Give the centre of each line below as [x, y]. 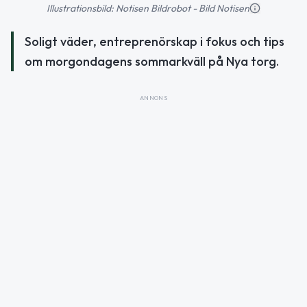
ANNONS [153, 97]
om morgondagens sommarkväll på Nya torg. [152, 61]
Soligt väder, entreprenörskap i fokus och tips [155, 41]
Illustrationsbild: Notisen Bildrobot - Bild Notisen [148, 8]
